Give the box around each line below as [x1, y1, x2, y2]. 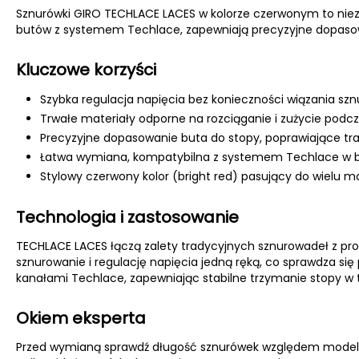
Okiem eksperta [16, 307, 146, 329]
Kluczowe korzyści [16, 58, 156, 81]
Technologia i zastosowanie [16, 206, 239, 228]
